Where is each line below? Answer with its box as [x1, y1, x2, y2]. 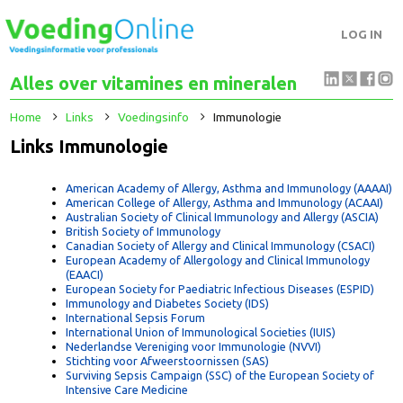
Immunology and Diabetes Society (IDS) [68, 312, 283, 327]
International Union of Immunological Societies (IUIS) [68, 343, 354, 356]
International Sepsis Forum [68, 327, 216, 342]
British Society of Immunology [68, 237, 232, 251]
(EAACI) [68, 282, 110, 296]
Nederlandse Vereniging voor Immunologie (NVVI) [68, 358, 338, 372]
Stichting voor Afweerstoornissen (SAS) [68, 372, 283, 387]
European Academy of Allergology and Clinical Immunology [68, 267, 390, 281]
